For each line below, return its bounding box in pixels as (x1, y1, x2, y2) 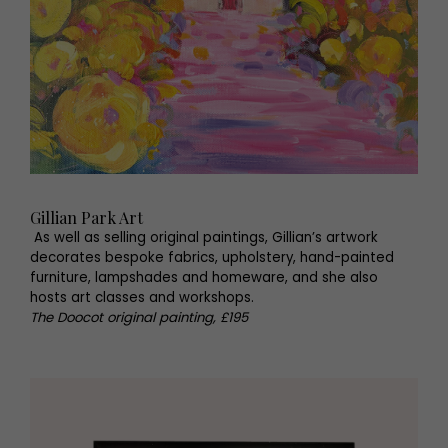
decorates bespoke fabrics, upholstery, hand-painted (30, 248, 394, 267)
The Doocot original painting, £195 (30, 308, 248, 327)
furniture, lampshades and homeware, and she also (30, 268, 378, 287)
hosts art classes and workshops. (30, 288, 254, 307)
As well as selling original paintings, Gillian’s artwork (30, 228, 378, 247)
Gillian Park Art (30, 207, 143, 228)
